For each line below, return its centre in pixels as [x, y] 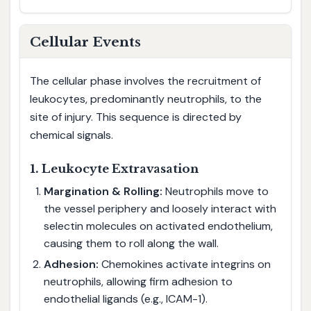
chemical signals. [71, 135]
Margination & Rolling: [103, 191]
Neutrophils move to [215, 191]
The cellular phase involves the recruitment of [145, 81]
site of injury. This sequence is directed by [135, 117]
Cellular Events [85, 41]
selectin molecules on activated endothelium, [158, 226]
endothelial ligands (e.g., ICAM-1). [125, 299]
